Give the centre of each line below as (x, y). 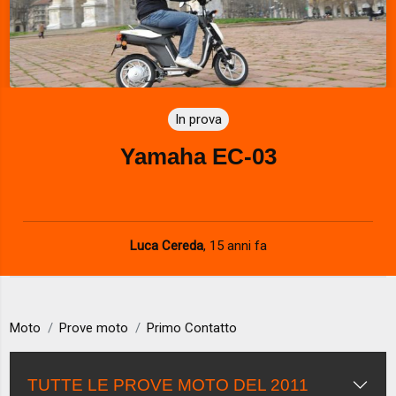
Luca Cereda (166, 245)
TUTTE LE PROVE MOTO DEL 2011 (168, 385)
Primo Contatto (192, 328)
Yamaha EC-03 (198, 156)
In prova (198, 119)
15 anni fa (238, 245)
